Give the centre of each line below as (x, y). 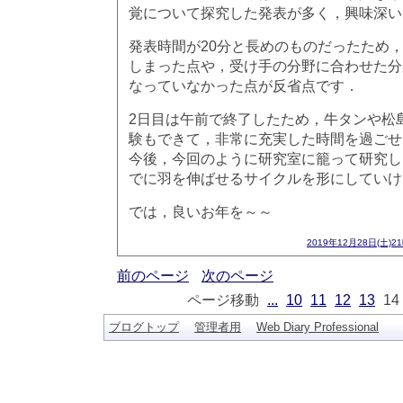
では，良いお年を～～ (201, 211)
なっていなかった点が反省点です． (244, 85)
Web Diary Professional (318, 327)
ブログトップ (144, 327)
